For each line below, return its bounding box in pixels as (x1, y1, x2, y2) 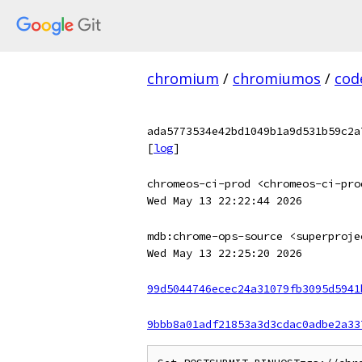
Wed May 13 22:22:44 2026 (147, 193, 302, 208)
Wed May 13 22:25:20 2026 (147, 246, 302, 260)
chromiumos (233, 69, 321, 88)
